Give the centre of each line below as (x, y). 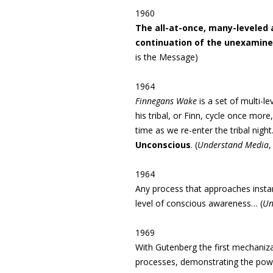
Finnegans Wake (166, 101)
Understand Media (233, 145)
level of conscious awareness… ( (199, 203)
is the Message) (167, 57)
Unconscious (163, 145)
